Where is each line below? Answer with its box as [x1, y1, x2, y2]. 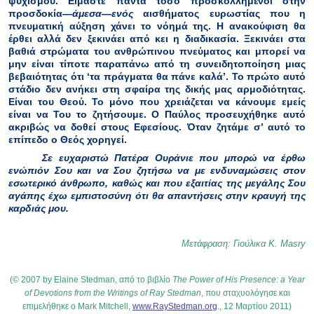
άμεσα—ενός [72, 8, 144, 20]
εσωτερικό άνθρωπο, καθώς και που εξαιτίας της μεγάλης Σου [8, 177, 306, 189]
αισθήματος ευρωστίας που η [143, 8, 306, 20]
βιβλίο [146, 275, 170, 285]
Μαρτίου [235, 301, 268, 312]
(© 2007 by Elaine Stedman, [9, 275, 119, 285]
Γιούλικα [233, 238, 266, 249]
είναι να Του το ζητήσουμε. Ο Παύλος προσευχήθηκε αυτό [8, 109, 306, 121]
